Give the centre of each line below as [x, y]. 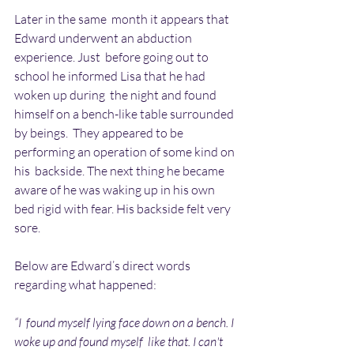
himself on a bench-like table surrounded [125, 113]
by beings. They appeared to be [100, 132]
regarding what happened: [85, 284]
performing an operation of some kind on [126, 151]
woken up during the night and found [117, 94]
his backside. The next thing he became [121, 170]
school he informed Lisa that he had [111, 75]
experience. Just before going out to [113, 56]
